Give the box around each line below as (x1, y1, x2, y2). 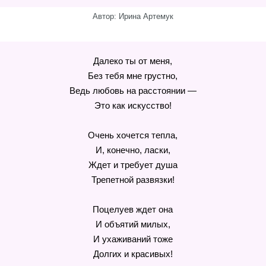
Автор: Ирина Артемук (93, 12, 173, 21)
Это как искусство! (94, 100, 172, 110)
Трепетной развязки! (91, 175, 175, 185)
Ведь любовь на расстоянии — (69, 85, 197, 96)
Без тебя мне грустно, (88, 71, 178, 81)
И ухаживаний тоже (93, 234, 173, 244)
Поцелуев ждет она (93, 204, 173, 214)
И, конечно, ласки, (95, 145, 170, 155)
